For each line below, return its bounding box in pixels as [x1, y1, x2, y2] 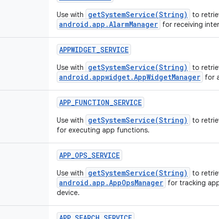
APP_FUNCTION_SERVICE [59, 98, 142, 107]
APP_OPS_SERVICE [59, 151, 120, 160]
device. [57, 188, 80, 197]
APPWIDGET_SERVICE [59, 45, 129, 54]
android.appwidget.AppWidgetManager [59, 72, 200, 82]
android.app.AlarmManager [59, 20, 158, 29]
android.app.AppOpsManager [59, 178, 163, 187]
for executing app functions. [57, 126, 150, 134]
